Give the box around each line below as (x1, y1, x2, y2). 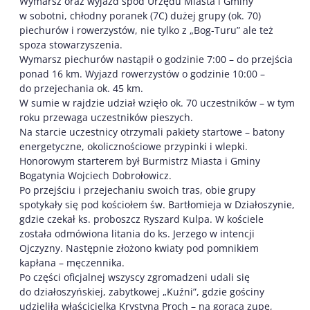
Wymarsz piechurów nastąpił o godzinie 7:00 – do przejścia (19, 52, 293, 66)
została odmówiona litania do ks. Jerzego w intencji (19, 226, 255, 240)
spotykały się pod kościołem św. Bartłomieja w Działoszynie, (19, 197, 295, 211)
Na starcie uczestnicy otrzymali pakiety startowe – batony (19, 125, 284, 138)
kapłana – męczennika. (19, 255, 125, 269)
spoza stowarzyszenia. (19, 37, 122, 51)
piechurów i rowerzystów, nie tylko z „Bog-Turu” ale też (19, 23, 273, 37)
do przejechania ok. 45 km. (19, 81, 143, 95)
